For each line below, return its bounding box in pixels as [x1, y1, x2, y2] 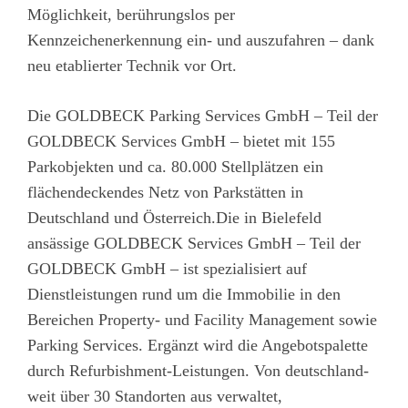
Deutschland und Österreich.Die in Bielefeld [27, 208, 321, 227]
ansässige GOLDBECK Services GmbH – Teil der [27, 233, 361, 252]
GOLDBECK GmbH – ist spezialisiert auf [27, 259, 307, 278]
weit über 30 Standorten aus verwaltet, [27, 386, 282, 405]
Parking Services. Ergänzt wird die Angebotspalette [27, 335, 368, 354]
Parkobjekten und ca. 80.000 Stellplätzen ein [27, 157, 323, 176]
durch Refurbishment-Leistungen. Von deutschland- [27, 361, 369, 380]
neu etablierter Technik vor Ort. [27, 56, 237, 75]
